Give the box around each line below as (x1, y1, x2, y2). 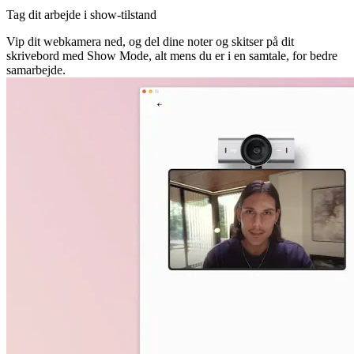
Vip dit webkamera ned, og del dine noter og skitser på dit (6, 35, 294, 49)
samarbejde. (6, 63, 66, 77)
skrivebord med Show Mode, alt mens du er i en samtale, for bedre (6, 49, 337, 63)
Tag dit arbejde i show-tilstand (6, 8, 156, 22)
